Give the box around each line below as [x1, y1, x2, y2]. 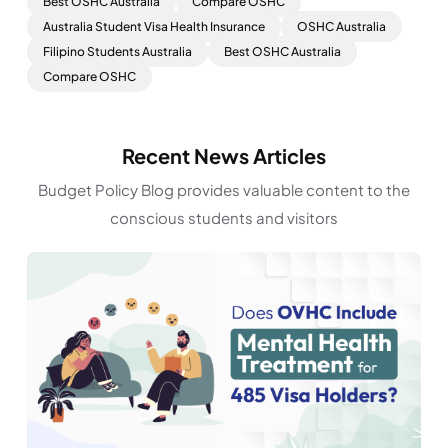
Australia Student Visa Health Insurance [43, 18, 265, 34]
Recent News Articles [122, 142, 326, 168]
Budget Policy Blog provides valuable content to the [38, 179, 410, 199]
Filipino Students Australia [43, 43, 192, 59]
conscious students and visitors [110, 207, 338, 227]
